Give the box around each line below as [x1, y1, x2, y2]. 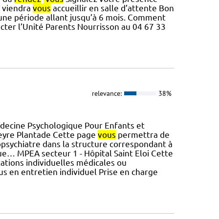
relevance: [91, 89, 122, 98]
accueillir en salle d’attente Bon [50, 3, 174, 13]
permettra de [115, 130, 170, 139]
